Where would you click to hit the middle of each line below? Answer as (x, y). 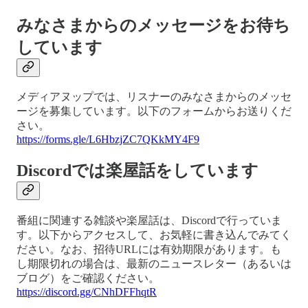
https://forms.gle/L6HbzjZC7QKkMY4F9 (108, 140)
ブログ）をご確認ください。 (88, 278)
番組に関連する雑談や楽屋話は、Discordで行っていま (149, 221)
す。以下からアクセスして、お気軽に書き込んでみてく (154, 235)
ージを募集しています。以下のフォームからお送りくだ (154, 111)
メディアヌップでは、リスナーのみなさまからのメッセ (154, 97)
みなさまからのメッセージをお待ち (153, 25)
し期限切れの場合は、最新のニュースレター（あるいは (154, 264)
